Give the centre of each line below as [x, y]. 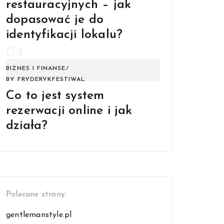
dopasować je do [55, 19]
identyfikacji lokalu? [64, 34]
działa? [27, 125]
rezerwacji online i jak [69, 110]
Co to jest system [55, 95]
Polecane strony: [36, 194]
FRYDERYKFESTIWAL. [52, 79]
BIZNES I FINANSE [36, 68]
